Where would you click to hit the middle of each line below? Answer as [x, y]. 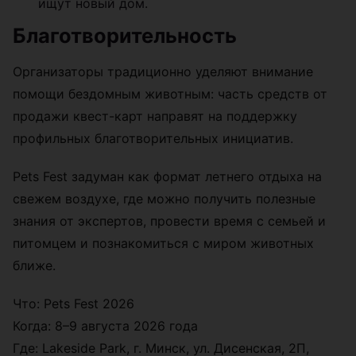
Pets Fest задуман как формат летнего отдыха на [167, 177]
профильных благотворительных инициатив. [153, 139]
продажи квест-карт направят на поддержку [155, 116]
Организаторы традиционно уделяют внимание [163, 72]
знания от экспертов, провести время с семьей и [169, 221]
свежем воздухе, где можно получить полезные [164, 199]
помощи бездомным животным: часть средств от [170, 94]
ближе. [34, 266]
